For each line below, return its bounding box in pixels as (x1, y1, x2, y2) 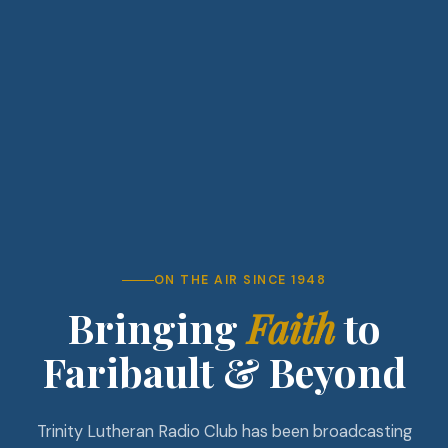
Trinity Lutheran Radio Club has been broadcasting (36, 421, 412, 443)
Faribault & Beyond (42, 345, 406, 399)
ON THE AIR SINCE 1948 (153, 272, 327, 289)
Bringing (67, 301, 247, 355)
